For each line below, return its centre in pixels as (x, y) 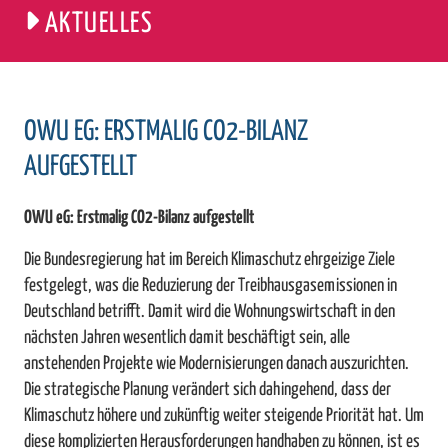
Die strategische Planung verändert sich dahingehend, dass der (207, 390)
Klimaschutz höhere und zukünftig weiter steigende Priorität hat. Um (224, 416)
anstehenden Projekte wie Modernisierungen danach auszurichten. (216, 364)
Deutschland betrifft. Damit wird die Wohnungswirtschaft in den (209, 312)
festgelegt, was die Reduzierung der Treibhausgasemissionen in (210, 286)
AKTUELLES (99, 23)
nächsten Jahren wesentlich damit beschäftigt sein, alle (187, 338)
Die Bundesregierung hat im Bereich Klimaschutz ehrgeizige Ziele (209, 260)
